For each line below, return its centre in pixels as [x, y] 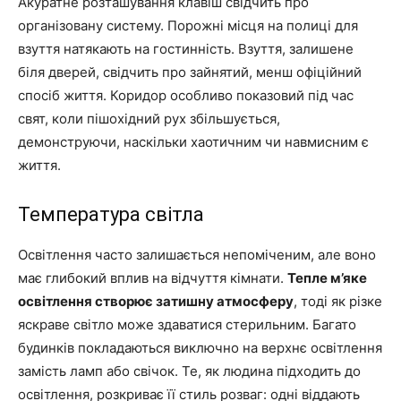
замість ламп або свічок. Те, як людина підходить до [189, 371]
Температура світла [111, 215]
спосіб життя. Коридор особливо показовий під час [186, 96]
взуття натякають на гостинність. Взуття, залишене [186, 49]
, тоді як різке [338, 302]
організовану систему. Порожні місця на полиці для [188, 26]
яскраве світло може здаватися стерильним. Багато [187, 325]
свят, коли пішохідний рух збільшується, [149, 119]
